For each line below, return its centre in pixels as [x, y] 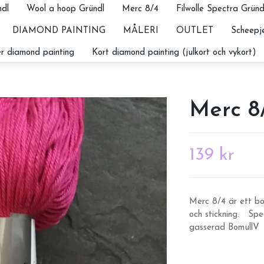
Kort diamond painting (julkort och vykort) [174, 52]
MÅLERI [141, 31]
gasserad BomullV [224, 228]
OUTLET [194, 31]
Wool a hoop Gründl [65, 9]
